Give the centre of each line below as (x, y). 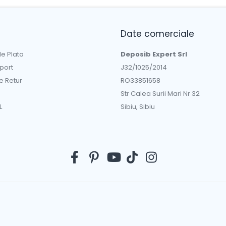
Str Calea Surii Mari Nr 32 (160, 94)
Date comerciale (157, 34)
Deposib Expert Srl (154, 54)
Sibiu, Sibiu (138, 107)
